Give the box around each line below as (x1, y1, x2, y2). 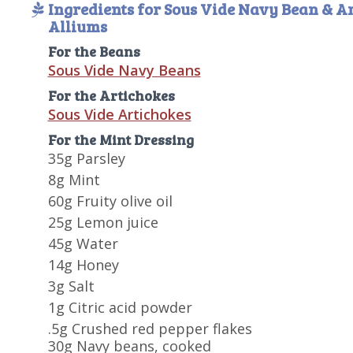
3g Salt (47, 277, 95, 296)
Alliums (47, 15, 107, 38)
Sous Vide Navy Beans (47, 61, 201, 80)
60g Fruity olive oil (47, 191, 173, 211)
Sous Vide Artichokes (47, 105, 191, 124)
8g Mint (47, 170, 100, 190)
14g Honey (47, 255, 119, 275)
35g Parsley (47, 149, 125, 169)
